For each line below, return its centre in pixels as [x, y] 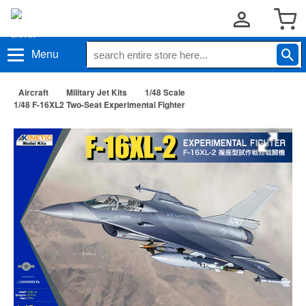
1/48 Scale [165, 92]
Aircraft [33, 92]
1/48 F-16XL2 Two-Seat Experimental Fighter [99, 105]
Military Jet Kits [97, 92]
